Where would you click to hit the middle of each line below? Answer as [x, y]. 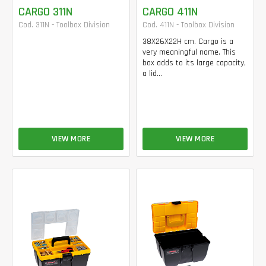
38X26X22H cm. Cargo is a [188, 42]
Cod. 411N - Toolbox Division [189, 25]
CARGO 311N [45, 12]
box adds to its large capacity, [194, 63]
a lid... [152, 74]
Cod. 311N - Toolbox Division [64, 25]
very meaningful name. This [189, 52]
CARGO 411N [170, 12]
